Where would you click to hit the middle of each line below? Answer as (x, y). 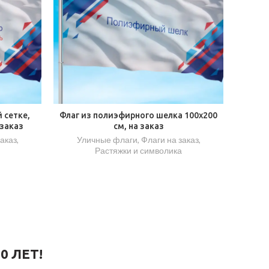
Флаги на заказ (170, 139)
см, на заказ (138, 126)
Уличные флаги (107, 139)
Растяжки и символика (138, 150)
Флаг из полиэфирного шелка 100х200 (138, 115)
